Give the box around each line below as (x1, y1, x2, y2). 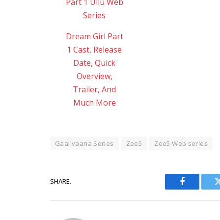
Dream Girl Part (65, 30, 123, 42)
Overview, (76, 70, 112, 82)
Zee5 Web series (154, 138, 208, 148)
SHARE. (50, 177, 71, 186)
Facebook (181, 184, 216, 193)
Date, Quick (73, 57, 116, 68)
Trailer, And (73, 83, 116, 95)
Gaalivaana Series (55, 138, 114, 148)
